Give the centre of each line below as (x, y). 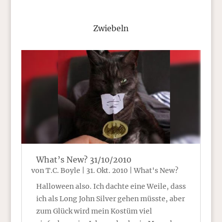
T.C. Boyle (63, 170)
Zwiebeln (111, 28)
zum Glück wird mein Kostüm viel (94, 211)
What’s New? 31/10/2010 (83, 159)
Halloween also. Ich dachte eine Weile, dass (111, 186)
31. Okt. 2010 (107, 170)
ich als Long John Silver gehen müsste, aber (110, 198)
